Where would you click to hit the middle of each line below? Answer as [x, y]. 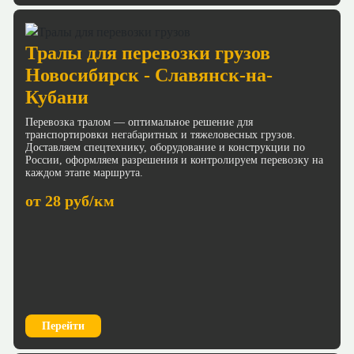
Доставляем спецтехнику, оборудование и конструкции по [165, 147]
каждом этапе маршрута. [84, 172]
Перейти [63, 326]
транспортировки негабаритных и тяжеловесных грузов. [160, 134]
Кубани [57, 97]
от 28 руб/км [70, 200]
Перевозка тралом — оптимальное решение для [139, 122]
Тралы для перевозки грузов [148, 53]
